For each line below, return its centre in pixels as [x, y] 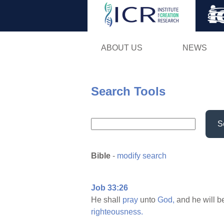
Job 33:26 [109, 188]
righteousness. [117, 212]
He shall [107, 200]
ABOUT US [121, 47]
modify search [142, 156]
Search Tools [128, 91]
